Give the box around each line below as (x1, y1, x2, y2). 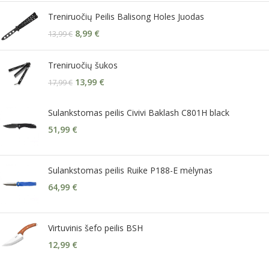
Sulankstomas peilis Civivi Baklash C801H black (48, 106, 229, 118)
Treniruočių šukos (48, 59, 118, 71)
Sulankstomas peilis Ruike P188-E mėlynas (48, 164, 213, 176)
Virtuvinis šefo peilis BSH (48, 222, 143, 234)
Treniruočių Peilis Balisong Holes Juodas (48, 11, 204, 23)
